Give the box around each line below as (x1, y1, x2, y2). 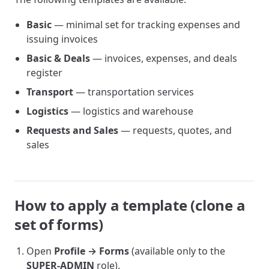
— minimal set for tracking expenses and (52, 18, 240, 31)
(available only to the (129, 244, 225, 258)
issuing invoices (26, 32, 98, 46)
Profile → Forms (54, 244, 129, 258)
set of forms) (14, 214, 103, 234)
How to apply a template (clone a (14, 195, 246, 215)
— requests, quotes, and (118, 124, 232, 137)
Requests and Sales (26, 124, 118, 137)
